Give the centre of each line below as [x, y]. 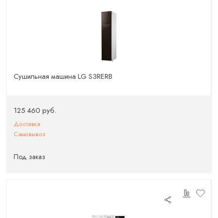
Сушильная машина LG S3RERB [63, 76]
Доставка [27, 124]
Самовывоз [30, 134]
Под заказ [30, 157]
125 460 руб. [35, 110]
